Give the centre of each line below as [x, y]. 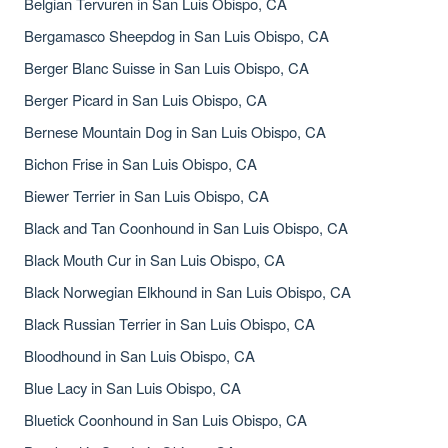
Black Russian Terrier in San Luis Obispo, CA [169, 323]
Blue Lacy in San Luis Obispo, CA [132, 387]
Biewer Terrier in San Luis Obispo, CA [146, 195]
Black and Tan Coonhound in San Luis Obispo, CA [186, 227]
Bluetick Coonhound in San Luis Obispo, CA [165, 419]
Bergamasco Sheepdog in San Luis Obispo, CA [176, 35]
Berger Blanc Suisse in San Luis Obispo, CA [166, 67]
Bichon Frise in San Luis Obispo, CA [140, 163]
